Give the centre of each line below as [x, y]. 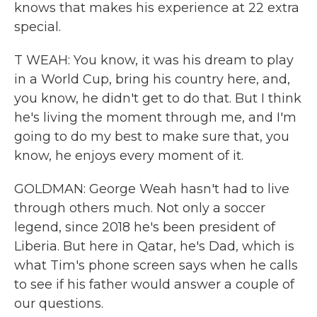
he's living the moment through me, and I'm [155, 117]
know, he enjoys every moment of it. [129, 156]
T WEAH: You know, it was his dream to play [154, 60]
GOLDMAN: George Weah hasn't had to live [152, 189]
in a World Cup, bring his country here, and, [152, 79]
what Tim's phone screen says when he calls [156, 265]
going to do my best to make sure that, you [152, 137]
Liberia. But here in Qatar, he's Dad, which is [154, 246]
